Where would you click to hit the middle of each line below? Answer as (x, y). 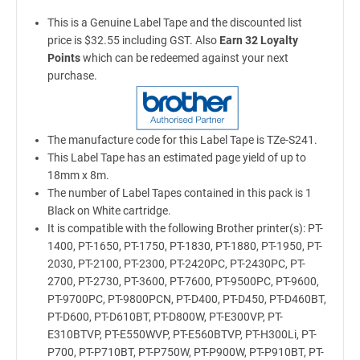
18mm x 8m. (78, 175)
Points (63, 58)
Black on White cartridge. (109, 211)
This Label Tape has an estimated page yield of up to (176, 157)
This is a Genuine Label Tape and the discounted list (174, 22)
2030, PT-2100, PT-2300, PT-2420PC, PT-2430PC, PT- (176, 264)
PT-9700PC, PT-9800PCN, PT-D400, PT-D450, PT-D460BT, (186, 299)
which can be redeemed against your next (184, 58)
